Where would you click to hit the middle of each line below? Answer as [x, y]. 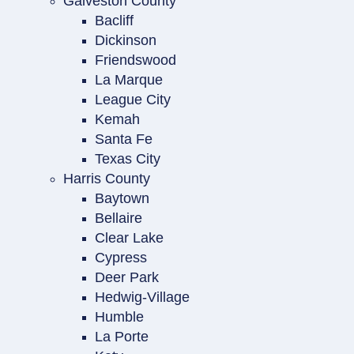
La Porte [122, 337]
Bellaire [119, 218]
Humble [119, 317]
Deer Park [127, 277]
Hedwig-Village [142, 297]
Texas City [128, 159]
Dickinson [126, 40]
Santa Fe [124, 139]
